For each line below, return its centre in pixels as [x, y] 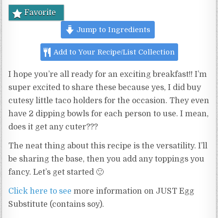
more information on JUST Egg [133, 191]
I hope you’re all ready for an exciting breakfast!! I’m [108, 75]
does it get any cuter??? [53, 127]
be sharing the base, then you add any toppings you [107, 159]
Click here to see [40, 191]
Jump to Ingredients [112, 30]
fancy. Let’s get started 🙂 [56, 173]
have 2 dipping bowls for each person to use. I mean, [109, 114]
